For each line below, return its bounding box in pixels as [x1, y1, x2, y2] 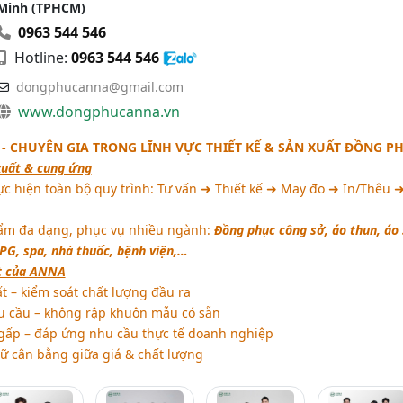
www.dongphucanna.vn [17, 101, 180, 121]
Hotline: [10, 47, 71, 67]
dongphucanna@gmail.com [15, 77, 184, 95]
